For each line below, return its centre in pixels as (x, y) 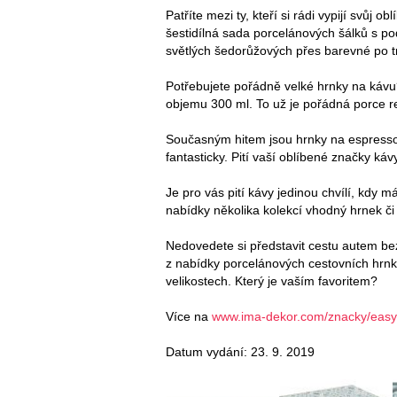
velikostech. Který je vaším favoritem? (272, 280)
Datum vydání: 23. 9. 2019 (240, 351)
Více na (189, 316)
